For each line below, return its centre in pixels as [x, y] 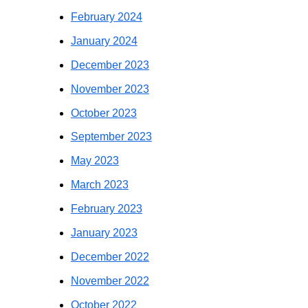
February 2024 [106, 17]
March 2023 [99, 185]
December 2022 [110, 256]
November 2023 [110, 89]
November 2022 [110, 280]
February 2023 [106, 209]
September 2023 [111, 137]
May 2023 [95, 161]
